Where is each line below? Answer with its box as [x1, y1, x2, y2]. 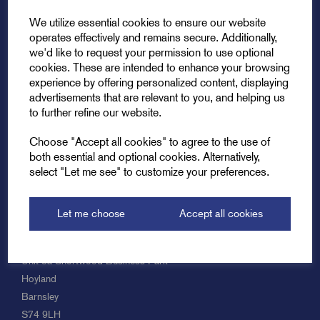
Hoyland [21, 272, 56, 284]
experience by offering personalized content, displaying [29, 75, 289, 89]
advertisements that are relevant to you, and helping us [29, 90, 286, 104]
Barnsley [21, 290, 59, 302]
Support [21, 126, 62, 140]
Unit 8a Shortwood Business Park [21, 254, 168, 266]
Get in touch [21, 228, 91, 244]
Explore [21, 85, 61, 99]
